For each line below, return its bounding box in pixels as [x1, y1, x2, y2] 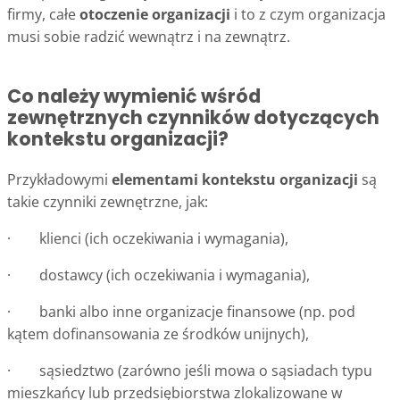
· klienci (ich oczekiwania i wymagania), [7, 228, 288, 248]
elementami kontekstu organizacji [112, 169, 358, 189]
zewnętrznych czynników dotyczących [7, 104, 379, 131]
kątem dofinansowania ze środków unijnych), [7, 323, 309, 344]
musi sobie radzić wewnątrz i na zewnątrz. [7, 27, 290, 47]
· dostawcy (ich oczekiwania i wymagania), [7, 264, 310, 285]
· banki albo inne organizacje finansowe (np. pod [7, 301, 355, 321]
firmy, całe [7, 4, 79, 25]
